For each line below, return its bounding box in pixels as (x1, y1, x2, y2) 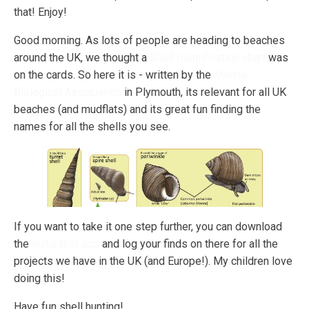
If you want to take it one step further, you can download (14, 219, 282, 233)
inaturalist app (32, 237, 99, 250)
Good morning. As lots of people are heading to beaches (14, 34, 285, 48)
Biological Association (14, 86, 121, 99)
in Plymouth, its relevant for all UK (121, 86, 286, 99)
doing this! (14, 271, 65, 285)
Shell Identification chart (150, 51, 266, 65)
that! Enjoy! (14, 6, 67, 19)
